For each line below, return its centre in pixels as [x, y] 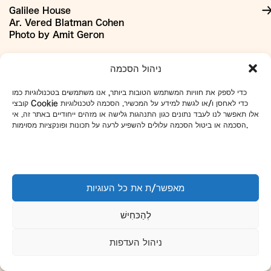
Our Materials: [49, 58]
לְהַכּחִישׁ [135, 215]
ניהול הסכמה [135, 68]
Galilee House [40, 11]
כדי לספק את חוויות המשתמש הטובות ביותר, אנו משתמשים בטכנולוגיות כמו [129, 92]
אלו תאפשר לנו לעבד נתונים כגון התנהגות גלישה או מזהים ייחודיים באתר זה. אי [135, 114]
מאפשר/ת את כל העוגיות [135, 188]
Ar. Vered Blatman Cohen [67, 23]
